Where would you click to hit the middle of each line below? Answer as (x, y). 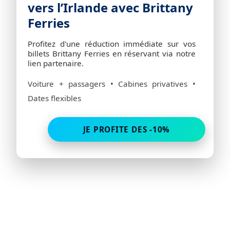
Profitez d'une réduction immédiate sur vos (112, 44)
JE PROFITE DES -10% (127, 130)
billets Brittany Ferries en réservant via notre (112, 54)
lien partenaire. (56, 63)
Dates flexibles (55, 98)
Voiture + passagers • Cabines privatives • (112, 84)
